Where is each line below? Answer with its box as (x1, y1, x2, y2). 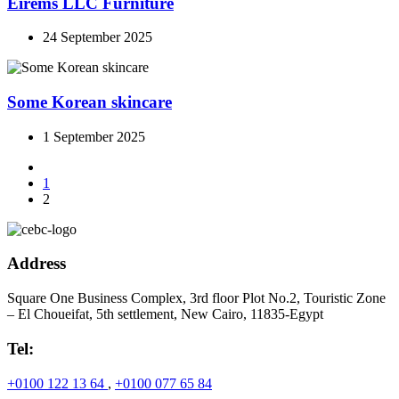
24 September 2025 (43, 29, 152, 45)
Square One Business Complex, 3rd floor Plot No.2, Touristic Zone (7, 290, 386, 306)
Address (7, 254, 66, 273)
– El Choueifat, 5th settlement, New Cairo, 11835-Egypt (7, 306, 323, 322)
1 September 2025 (43, 128, 145, 144)
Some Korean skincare (7, 93, 172, 112)
